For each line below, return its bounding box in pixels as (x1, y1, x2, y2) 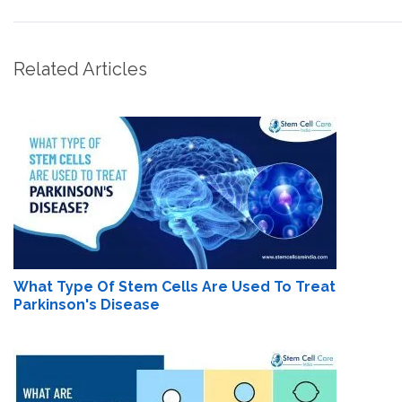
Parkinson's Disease (13, 296, 160, 313)
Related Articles (13, 58, 147, 80)
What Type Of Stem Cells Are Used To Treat (13, 278, 336, 295)
